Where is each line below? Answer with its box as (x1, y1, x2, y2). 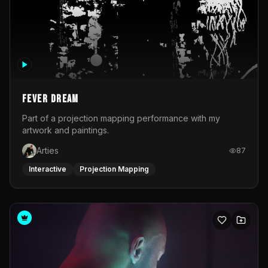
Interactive (29, 164, 66, 173)
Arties (36, 145, 59, 156)
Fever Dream (22, 92, 79, 105)
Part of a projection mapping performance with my (22, 112, 220, 123)
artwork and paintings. (22, 124, 109, 135)
